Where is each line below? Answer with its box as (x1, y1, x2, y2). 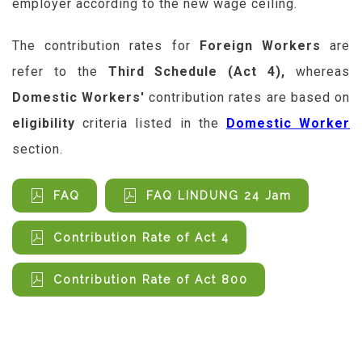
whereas (285, 64, 351, 80)
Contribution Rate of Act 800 (53, 273, 248, 287)
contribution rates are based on (145, 90, 350, 106)
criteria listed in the (75, 116, 226, 132)
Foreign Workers (199, 38, 321, 54)
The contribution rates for (12, 38, 200, 54)
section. (12, 141, 63, 158)
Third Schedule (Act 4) (107, 64, 282, 80)
